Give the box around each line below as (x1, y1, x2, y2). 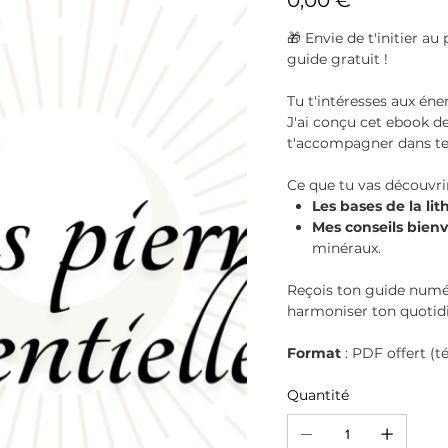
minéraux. (312, 239, 382, 257)
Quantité (287, 386, 350, 404)
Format (287, 344, 342, 362)
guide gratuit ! (287, 50, 389, 68)
